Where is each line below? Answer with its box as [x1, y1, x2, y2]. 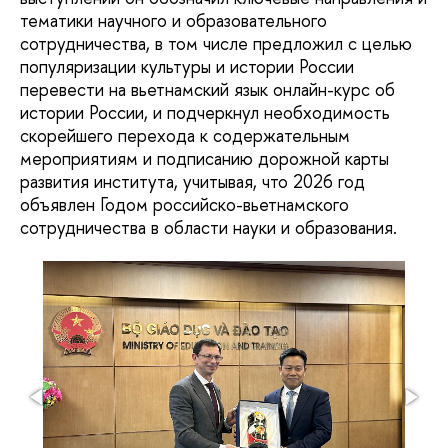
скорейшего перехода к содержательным [20, 123, 350, 149]
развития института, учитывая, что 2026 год [20, 169, 365, 195]
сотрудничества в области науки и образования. [20, 215, 397, 241]
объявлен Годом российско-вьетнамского [20, 192, 349, 218]
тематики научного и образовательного [20, 8, 327, 34]
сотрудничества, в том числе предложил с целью [20, 31, 412, 57]
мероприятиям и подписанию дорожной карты [20, 146, 389, 172]
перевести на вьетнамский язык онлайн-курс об [20, 77, 395, 103]
